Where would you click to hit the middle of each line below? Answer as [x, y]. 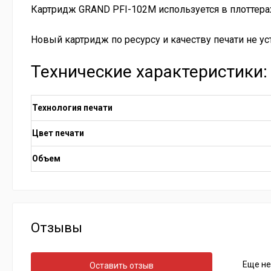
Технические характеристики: [149, 72]
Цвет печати [58, 133]
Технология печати [72, 108]
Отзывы [57, 228]
